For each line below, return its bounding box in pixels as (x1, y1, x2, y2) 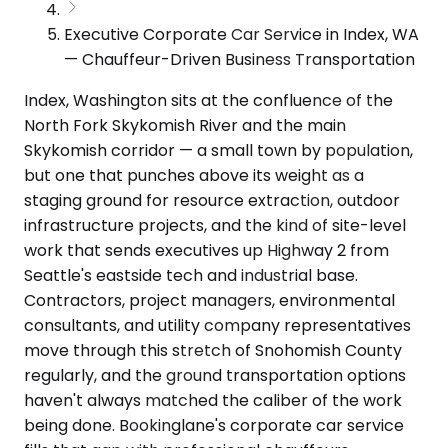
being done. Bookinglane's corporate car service (24, 413, 404, 437)
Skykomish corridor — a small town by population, (24, 138, 413, 162)
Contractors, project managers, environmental (24, 288, 395, 312)
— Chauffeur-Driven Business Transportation (64, 47, 415, 71)
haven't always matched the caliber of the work (24, 388, 402, 412)
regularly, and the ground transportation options (24, 363, 406, 387)
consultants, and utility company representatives (24, 313, 411, 337)
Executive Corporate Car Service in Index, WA (64, 22, 419, 46)
